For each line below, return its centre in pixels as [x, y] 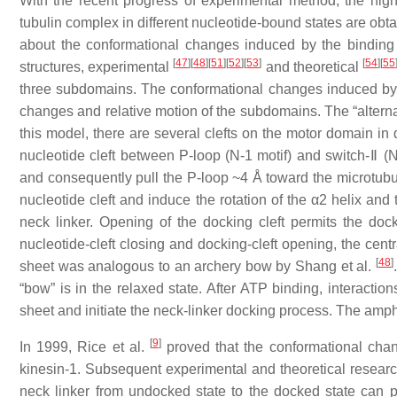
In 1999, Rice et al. [85, 346]
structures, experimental [97, 66]
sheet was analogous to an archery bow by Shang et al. [198, 266]
